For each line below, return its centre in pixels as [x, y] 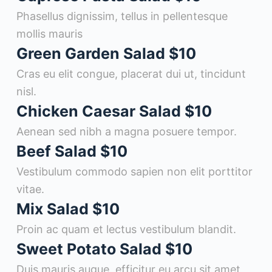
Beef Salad [58, 151]
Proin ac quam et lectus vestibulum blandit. [126, 229]
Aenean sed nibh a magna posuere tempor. [126, 132]
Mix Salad [54, 209]
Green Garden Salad [92, 54]
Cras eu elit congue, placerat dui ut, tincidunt [131, 74]
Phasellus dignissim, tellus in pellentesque [122, 16]
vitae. [30, 189]
